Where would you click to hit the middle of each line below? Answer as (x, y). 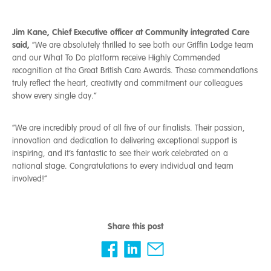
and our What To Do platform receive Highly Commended (116, 57)
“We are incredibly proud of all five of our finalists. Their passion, (129, 128)
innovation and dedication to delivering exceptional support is (125, 140)
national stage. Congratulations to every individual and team (123, 166)
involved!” (30, 178)
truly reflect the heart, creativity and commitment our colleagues (127, 83)
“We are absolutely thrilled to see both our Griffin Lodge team (143, 45)
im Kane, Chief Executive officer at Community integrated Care (133, 32)
